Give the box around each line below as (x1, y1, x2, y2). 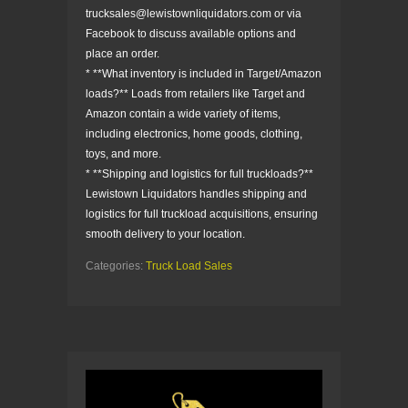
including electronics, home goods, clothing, (86, 127, 302, 140)
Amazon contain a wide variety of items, (86, 107, 280, 120)
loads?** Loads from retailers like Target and (86, 87, 305, 100)
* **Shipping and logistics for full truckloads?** (86, 167, 313, 180)
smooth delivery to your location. (86, 227, 245, 240)
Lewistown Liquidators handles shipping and (86, 187, 307, 200)
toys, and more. (86, 147, 161, 160)
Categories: (86, 259, 146, 272)
